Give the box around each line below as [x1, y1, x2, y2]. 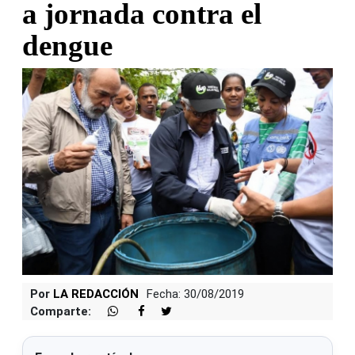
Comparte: [30, 303, 91, 319]
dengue [22, 29, 113, 62]
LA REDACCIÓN [53, 286, 139, 301]
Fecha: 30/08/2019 [147, 286, 244, 301]
